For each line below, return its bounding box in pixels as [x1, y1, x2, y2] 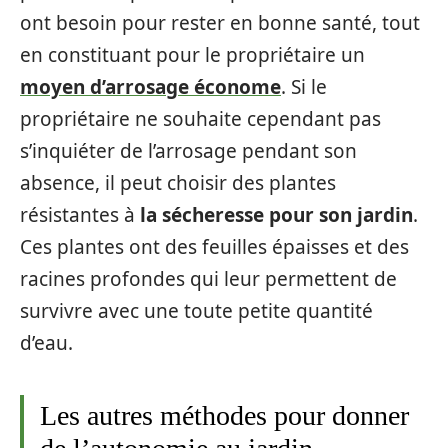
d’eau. [20, 330, 73, 357]
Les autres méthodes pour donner [40, 400, 409, 432]
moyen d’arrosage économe [20, 74, 281, 101]
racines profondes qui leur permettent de [20, 266, 397, 293]
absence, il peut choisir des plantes [20, 170, 336, 197]
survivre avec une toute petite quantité [20, 298, 373, 325]
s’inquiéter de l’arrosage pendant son [20, 138, 357, 165]
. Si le [281, 74, 327, 101]
